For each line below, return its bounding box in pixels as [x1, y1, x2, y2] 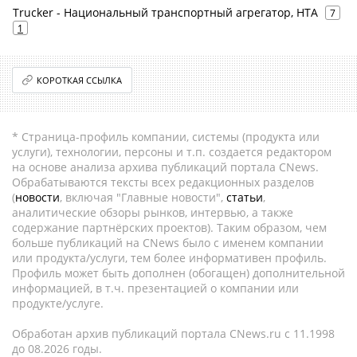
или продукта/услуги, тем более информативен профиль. [12, 250, 327, 265]
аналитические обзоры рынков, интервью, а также [12, 205, 293, 220]
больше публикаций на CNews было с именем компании [12, 235, 324, 250]
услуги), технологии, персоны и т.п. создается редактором [12, 144, 331, 159]
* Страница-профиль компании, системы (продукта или [12, 129, 320, 144]
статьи [226, 190, 263, 205]
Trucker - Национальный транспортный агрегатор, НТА [13, 5, 318, 20]
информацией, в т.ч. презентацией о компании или [12, 280, 299, 296]
